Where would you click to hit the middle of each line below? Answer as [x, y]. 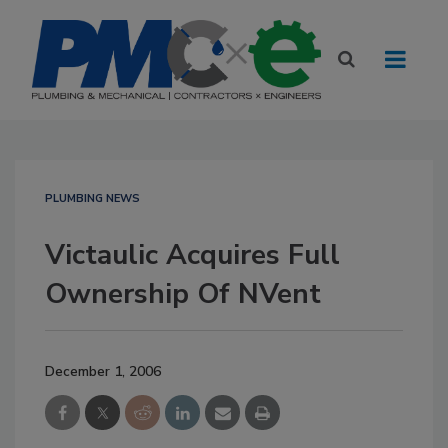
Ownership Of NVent [183, 294]
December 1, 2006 [103, 371]
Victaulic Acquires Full [192, 255]
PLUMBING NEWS [92, 198]
